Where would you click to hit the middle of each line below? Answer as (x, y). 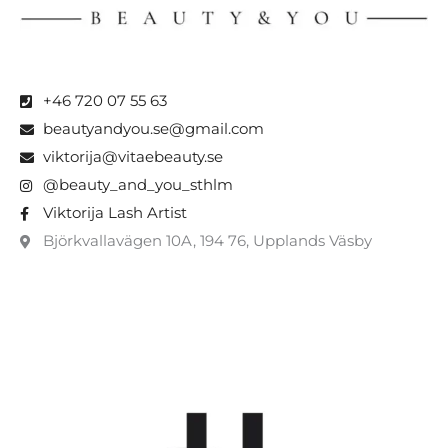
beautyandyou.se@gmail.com (153, 128)
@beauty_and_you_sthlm (137, 184)
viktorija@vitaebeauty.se (132, 156)
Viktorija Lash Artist (114, 212)
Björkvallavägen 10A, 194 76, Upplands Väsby (207, 240)
